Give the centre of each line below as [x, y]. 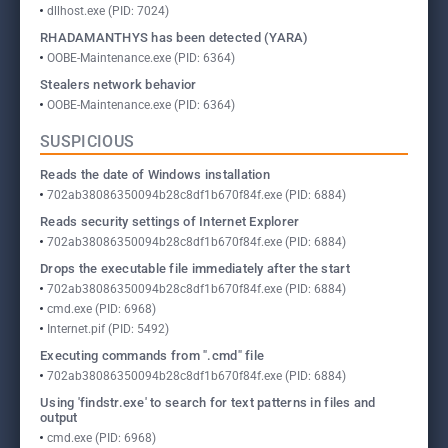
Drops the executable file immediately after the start [195, 268]
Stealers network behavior [118, 84]
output [59, 417]
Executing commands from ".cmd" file [152, 355]
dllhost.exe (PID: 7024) [108, 11]
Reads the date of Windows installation [155, 174]
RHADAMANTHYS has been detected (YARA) [174, 37]
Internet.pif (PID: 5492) [108, 329]
